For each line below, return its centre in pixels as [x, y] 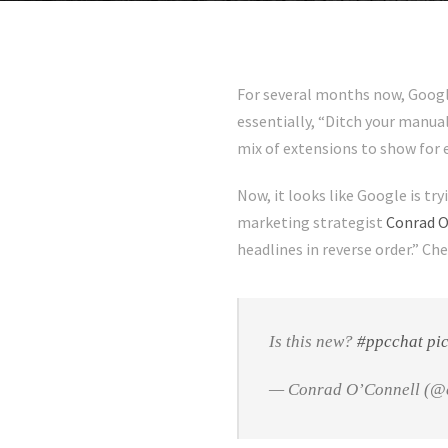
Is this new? [313, 342]
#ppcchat [390, 342]
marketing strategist [311, 222]
